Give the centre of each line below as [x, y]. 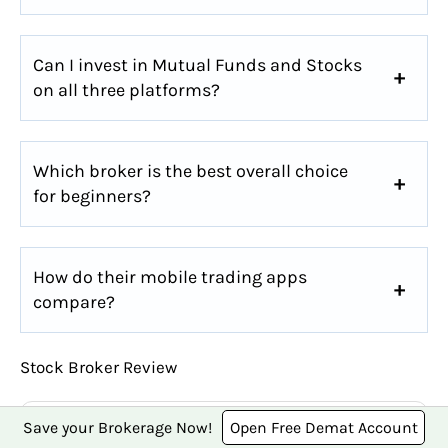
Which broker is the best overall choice [190, 170]
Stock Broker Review [98, 366]
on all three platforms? [126, 89]
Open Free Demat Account [323, 427]
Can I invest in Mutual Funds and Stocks [197, 64]
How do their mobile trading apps [170, 276]
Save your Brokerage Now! [118, 427]
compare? [74, 301]
